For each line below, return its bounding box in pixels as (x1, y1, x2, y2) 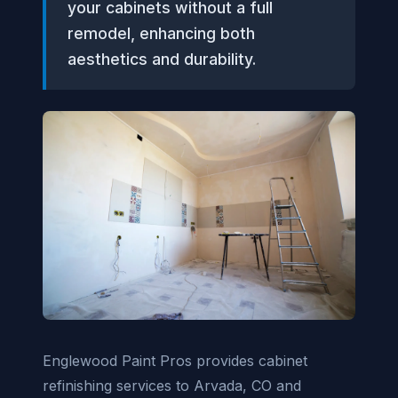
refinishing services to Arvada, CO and (43, 376, 301, 394)
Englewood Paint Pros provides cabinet (43, 351, 307, 370)
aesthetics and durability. (68, 50, 256, 68)
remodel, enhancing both (68, 24, 255, 43)
